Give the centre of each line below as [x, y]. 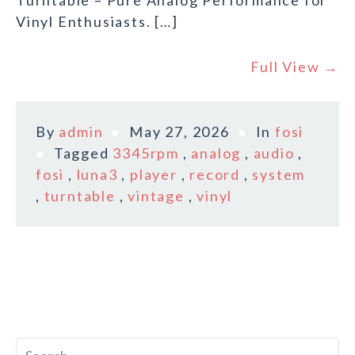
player [154, 175]
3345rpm [146, 153]
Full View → [295, 67]
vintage [156, 196]
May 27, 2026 [179, 132]
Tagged [83, 153]
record [215, 175]
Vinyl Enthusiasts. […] [97, 22]
